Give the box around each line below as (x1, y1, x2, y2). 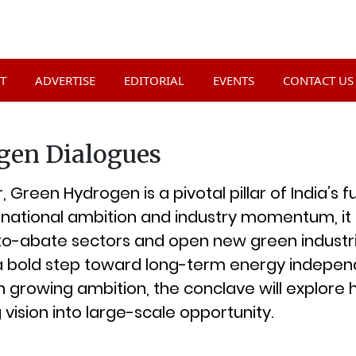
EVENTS (212, 72, 254, 88)
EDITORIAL (123, 72, 184, 88)
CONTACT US (282, 72, 354, 88)
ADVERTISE (34, 72, 95, 88)
